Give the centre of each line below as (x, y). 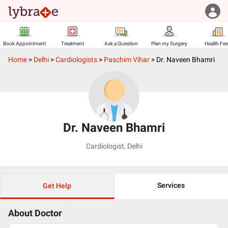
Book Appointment (24, 44)
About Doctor (35, 213)
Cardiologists (76, 60)
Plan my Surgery (169, 44)
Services (171, 185)
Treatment (73, 44)
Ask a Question (121, 44)
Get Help (57, 186)
